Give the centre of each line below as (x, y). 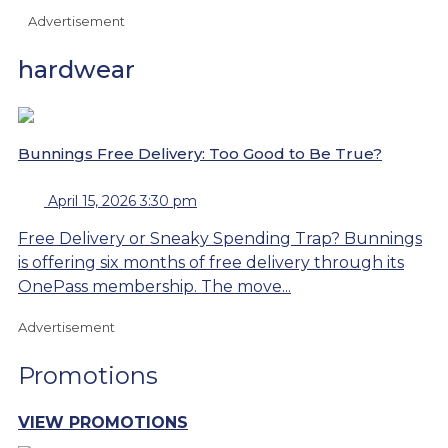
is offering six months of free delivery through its (211, 262)
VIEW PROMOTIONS (103, 423)
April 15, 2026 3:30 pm (122, 200)
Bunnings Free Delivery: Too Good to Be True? (200, 153)
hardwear (76, 69)
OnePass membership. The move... (154, 286)
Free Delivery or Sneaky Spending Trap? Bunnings (220, 238)
